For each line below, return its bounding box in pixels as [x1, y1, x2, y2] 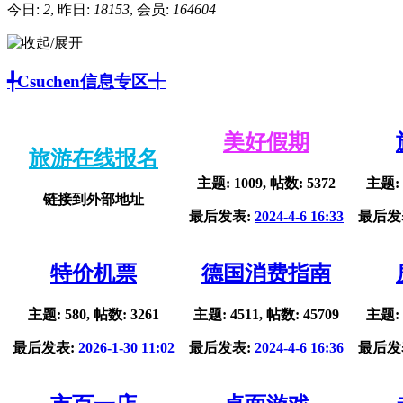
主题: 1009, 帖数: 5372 [197, 175, 336, 192]
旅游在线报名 [29, 147, 158, 171]
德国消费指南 [201, 262, 331, 286]
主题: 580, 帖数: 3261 [28, 307, 159, 323]
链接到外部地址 [43, 192, 144, 208]
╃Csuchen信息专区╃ [7, 71, 166, 91]
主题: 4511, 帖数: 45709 [193, 307, 339, 323]
